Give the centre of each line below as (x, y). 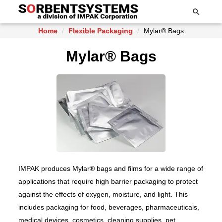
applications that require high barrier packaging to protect (108, 182)
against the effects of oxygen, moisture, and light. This (103, 194)
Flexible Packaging (100, 31)
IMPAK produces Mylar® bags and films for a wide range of (111, 169)
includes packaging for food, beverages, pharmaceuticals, (109, 207)
